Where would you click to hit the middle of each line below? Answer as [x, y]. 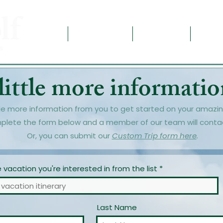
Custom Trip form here [154, 136]
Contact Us [161, 34]
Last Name [117, 207]
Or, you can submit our [69, 136]
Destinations [100, 34]
